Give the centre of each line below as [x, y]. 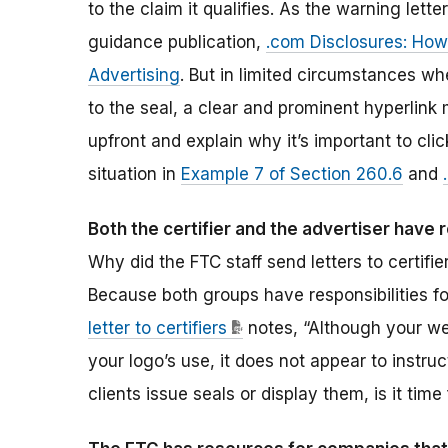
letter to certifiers [157, 328]
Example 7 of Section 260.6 [292, 174]
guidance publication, [177, 42]
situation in [134, 174]
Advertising [134, 75]
